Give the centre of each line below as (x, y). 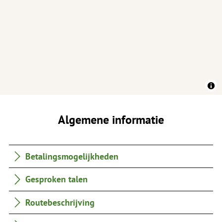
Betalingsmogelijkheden (72, 156)
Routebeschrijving (60, 202)
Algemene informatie (111, 120)
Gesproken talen (57, 179)
